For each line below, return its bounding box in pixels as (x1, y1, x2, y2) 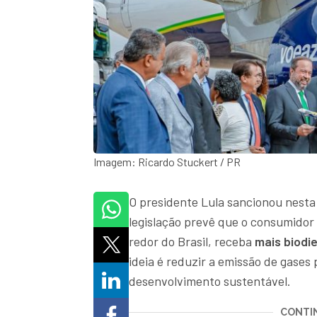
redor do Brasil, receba (129, 234, 255, 250)
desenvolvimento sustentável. (129, 273, 291, 289)
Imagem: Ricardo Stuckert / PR (93, 155, 241, 169)
